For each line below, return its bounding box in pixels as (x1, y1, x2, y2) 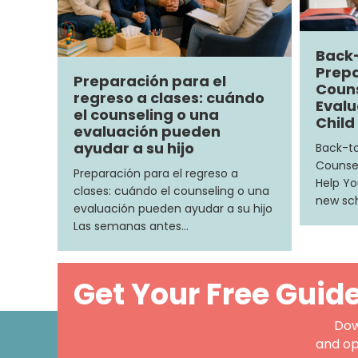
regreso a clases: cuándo (74, 87, 265, 108)
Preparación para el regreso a (74, 165, 238, 181)
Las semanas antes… (74, 217, 189, 234)
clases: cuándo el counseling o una (74, 182, 269, 199)
